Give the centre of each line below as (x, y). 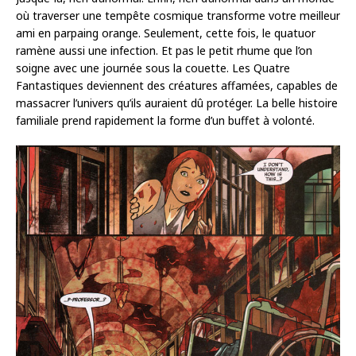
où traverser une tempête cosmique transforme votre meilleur (178, 16)
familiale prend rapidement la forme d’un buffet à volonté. (165, 121)
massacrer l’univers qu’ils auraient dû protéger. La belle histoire (177, 103)
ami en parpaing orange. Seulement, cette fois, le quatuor (166, 33)
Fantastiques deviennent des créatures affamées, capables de (177, 86)
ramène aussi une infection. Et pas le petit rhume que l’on (164, 51)
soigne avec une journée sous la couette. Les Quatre (153, 68)
